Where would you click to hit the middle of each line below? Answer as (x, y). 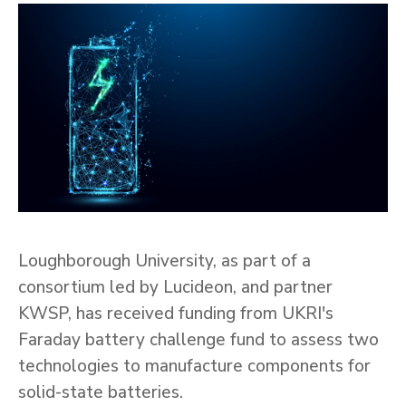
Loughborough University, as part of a (164, 261)
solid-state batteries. (101, 392)
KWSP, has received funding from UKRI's (176, 313)
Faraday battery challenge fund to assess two (198, 339)
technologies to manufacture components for (194, 366)
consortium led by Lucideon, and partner (175, 287)
